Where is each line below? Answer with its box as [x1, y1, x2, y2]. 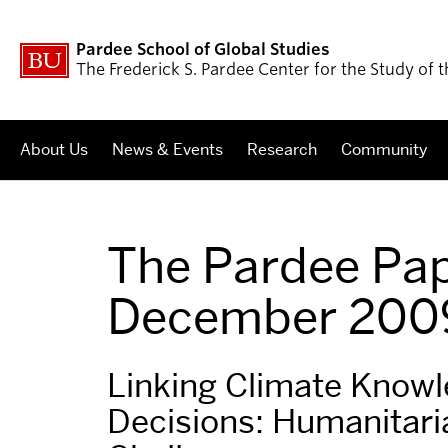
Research [247, 139, 317, 160]
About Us [20, 139, 88, 160]
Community [341, 139, 428, 160]
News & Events [112, 139, 223, 160]
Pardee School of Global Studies [76, 40, 330, 59]
